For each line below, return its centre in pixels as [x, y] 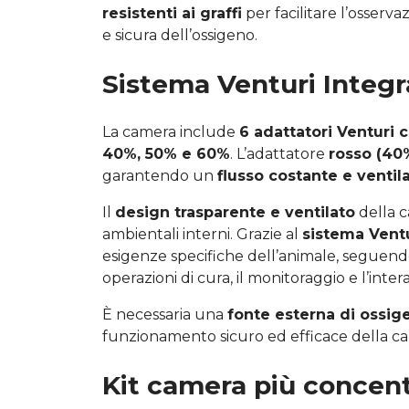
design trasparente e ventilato [235, 212]
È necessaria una [165, 314]
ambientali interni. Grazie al [202, 234]
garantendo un [160, 175]
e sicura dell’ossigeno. [180, 35]
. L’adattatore [279, 153]
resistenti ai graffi [172, 13]
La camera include [171, 131]
